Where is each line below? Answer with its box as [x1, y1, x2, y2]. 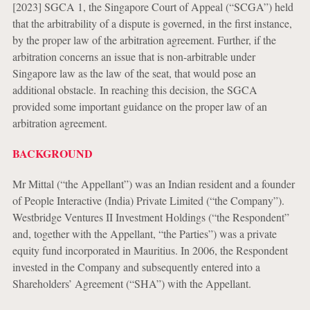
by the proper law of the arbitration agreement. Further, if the [12, 33, 276, 47]
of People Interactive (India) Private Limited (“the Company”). [12, 193, 284, 208]
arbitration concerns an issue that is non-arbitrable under [12, 49, 255, 64]
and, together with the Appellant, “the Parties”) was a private [12, 226, 277, 241]
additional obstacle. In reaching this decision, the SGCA [12, 82, 257, 97]
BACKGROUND [12, 145, 93, 161]
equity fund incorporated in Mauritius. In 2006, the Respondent [12, 243, 288, 257]
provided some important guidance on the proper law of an [12, 99, 267, 113]
